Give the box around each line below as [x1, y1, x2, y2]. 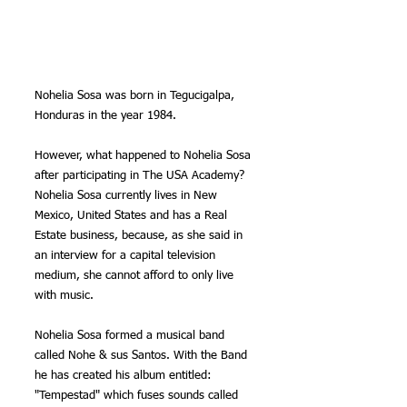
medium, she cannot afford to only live [35, 269, 237, 282]
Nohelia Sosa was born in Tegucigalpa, [35, 89, 238, 102]
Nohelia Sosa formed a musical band [35, 329, 228, 342]
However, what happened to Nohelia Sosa [35, 149, 254, 162]
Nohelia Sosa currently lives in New [35, 189, 221, 202]
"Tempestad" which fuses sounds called [35, 389, 242, 402]
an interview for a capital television [35, 249, 219, 262]
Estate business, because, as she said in [35, 229, 246, 242]
